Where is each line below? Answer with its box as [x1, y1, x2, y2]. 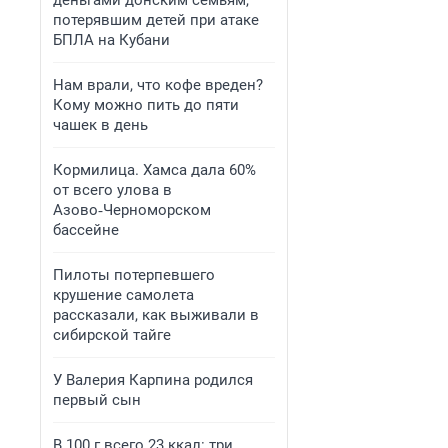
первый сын [53, 391, 141, 409]
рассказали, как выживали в [53, 306, 259, 324]
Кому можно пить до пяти [53, 96, 239, 114]
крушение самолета [53, 286, 194, 304]
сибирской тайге [53, 326, 171, 344]
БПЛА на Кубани [53, 31, 170, 49]
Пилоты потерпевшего [53, 266, 215, 284]
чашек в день [53, 116, 148, 134]
